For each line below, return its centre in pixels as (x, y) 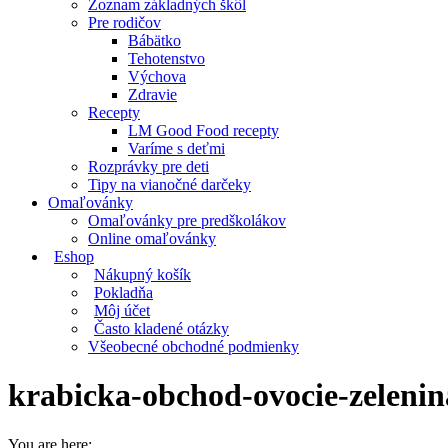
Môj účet (122, 310)
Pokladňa (123, 292)
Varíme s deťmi (176, 148)
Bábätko (154, 40)
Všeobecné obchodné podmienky (193, 346)
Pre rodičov (124, 22)
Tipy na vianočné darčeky (169, 184)
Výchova (157, 76)
